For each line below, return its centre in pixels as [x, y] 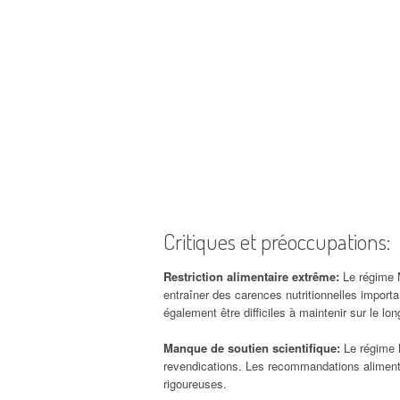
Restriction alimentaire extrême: [253, 276]
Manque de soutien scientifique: [254, 347]
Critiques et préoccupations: [277, 241]
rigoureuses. [195, 383]
